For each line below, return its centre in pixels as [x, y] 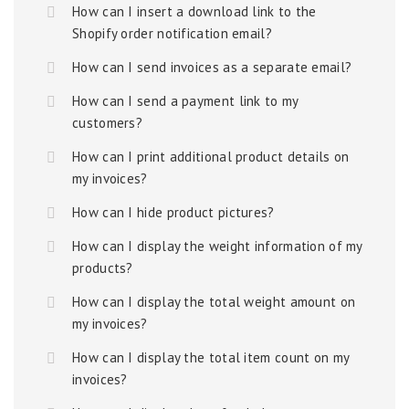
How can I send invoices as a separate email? [212, 67]
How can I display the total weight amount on [214, 302]
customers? [107, 123]
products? [103, 268]
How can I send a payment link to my [185, 101]
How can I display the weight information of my [217, 246]
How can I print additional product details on [211, 157]
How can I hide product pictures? [173, 212]
